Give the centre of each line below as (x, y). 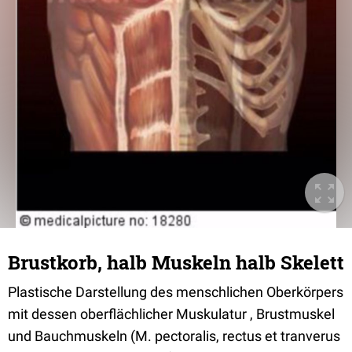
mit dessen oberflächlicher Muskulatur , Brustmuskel (171, 314)
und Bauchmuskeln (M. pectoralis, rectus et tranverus (174, 336)
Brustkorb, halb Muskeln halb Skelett (176, 262)
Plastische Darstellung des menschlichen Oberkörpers (176, 292)
